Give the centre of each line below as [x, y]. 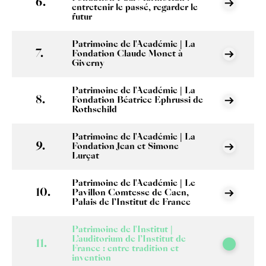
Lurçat [86, 156]
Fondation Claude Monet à [128, 54]
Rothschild [95, 110]
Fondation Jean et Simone [126, 146]
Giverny [88, 63]
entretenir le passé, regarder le [135, 7]
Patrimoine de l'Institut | [123, 229]
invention [92, 258]
